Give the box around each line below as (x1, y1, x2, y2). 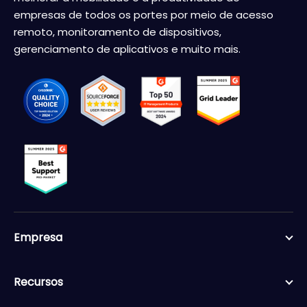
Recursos (14, 273, 63, 290)
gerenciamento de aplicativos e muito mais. (14, 41, 241, 56)
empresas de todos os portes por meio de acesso (14, 7, 273, 22)
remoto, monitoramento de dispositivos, (14, 24, 221, 39)
